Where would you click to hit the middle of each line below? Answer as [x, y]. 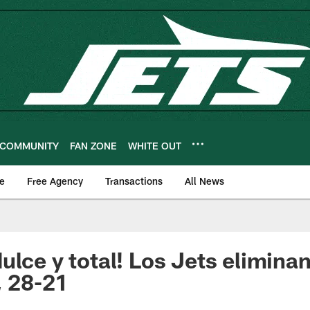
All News [204, 181]
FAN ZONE [93, 145]
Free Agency [55, 181]
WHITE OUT [155, 145]
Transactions [134, 181]
